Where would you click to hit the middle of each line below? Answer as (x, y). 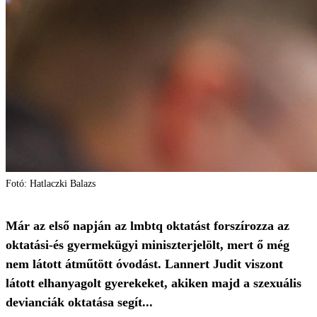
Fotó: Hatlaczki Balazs (51, 184)
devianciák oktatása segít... (79, 302)
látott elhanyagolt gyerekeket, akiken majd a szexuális (154, 283)
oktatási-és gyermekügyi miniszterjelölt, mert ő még (148, 245)
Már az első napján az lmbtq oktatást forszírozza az (148, 226)
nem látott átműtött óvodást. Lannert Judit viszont (144, 264)
